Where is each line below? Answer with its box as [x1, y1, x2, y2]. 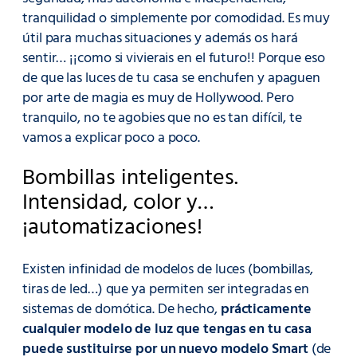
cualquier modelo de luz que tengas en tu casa [22, 317, 312, 341]
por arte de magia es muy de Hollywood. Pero [22, 86, 294, 110]
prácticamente [220, 297, 312, 321]
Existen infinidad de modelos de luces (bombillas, [22, 257, 314, 281]
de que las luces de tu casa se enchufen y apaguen [22, 66, 321, 90]
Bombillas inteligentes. [22, 160, 238, 198]
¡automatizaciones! [22, 210, 203, 247]
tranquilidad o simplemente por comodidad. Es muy [22, 6, 331, 30]
